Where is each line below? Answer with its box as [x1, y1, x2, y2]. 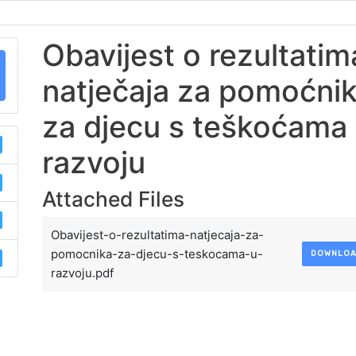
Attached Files [42, 186, 185, 211]
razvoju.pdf [51, 265, 114, 281]
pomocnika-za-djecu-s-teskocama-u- [51, 246, 264, 262]
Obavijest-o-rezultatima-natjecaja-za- [51, 227, 265, 243]
